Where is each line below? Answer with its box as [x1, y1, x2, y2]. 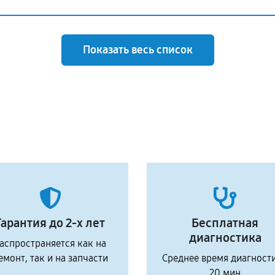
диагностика [188, 230, 261, 245]
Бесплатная [192, 215, 258, 230]
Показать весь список [82, 43, 193, 56]
